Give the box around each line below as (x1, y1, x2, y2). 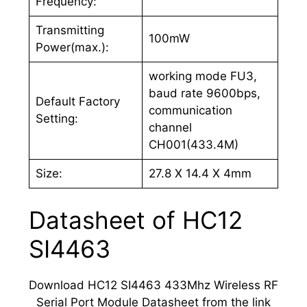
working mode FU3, (148, 69, 257, 83)
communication (148, 103, 232, 117)
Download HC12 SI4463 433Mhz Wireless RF (29, 278, 278, 292)
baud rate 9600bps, (148, 86, 260, 100)
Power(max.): (35, 40, 109, 54)
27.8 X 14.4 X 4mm (148, 166, 251, 180)
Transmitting (35, 23, 104, 37)
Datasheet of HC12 (29, 206, 243, 234)
